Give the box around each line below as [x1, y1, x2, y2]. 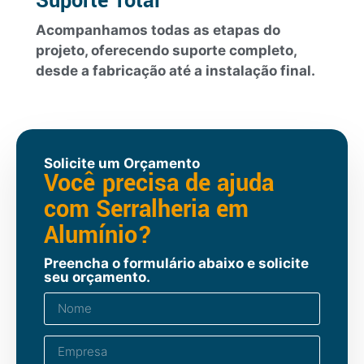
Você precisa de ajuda [44, 166, 274, 200]
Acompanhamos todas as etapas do [36, 22, 280, 39]
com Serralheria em [44, 192, 249, 226]
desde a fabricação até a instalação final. [36, 63, 315, 80]
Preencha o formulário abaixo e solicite [44, 254, 309, 271]
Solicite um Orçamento [44, 154, 200, 171]
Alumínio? [44, 218, 152, 252]
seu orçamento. [44, 268, 150, 285]
